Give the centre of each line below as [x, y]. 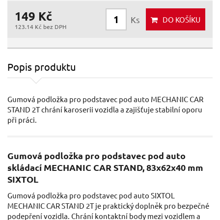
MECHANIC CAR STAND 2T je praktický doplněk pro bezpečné [108, 206]
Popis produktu [41, 67]
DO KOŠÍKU [181, 20]
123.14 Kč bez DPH [41, 27]
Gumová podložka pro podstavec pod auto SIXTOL [91, 195]
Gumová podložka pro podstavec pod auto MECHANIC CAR [105, 99]
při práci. [22, 120]
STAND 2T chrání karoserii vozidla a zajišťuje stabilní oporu [105, 110]
